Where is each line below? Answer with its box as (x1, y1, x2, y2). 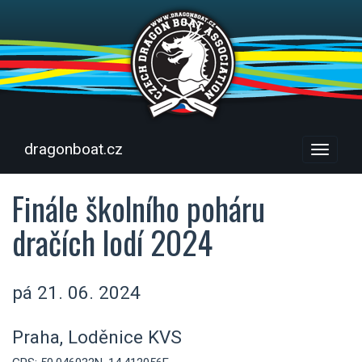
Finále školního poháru (12, 184, 265, 231)
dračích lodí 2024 (12, 218, 213, 265)
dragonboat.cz (24, 139, 123, 158)
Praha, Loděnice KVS (12, 326, 182, 347)
